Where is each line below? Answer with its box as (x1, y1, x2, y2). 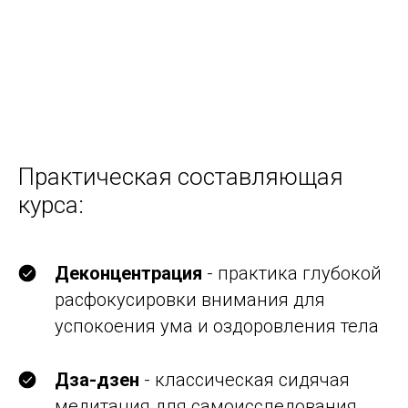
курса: (18, 191, 84, 219)
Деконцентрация (55, 262, 202, 284)
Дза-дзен (55, 369, 139, 391)
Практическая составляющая (18, 163, 343, 190)
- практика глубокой (202, 262, 382, 284)
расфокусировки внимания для (55, 289, 325, 311)
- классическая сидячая (139, 369, 350, 391)
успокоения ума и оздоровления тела (55, 315, 379, 337)
